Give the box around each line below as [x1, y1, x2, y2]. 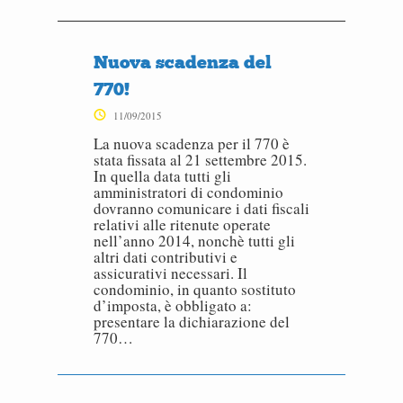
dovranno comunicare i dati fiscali [94, 198, 309, 219]
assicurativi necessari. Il [94, 263, 247, 283]
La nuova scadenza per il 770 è [94, 133, 290, 154]
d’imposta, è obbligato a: [94, 295, 252, 316]
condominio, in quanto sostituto [94, 279, 296, 300]
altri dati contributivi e [94, 246, 237, 267]
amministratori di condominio [94, 182, 283, 202]
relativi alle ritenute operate [94, 214, 271, 235]
